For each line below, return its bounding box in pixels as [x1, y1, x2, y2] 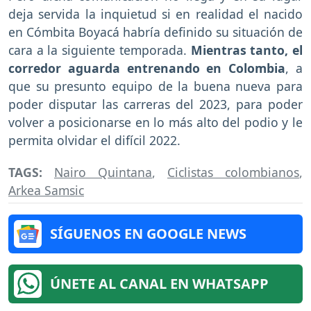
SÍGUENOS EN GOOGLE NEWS [50, 224, 246, 244]
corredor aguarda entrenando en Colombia [8, 59, 286, 76]
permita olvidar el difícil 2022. [8, 131, 180, 149]
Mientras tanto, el [190, 41, 303, 58]
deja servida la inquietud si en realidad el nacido [8, 5, 303, 22]
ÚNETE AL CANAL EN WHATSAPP [50, 274, 269, 294]
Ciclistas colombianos [167, 164, 299, 181]
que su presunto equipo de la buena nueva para [8, 77, 303, 94]
